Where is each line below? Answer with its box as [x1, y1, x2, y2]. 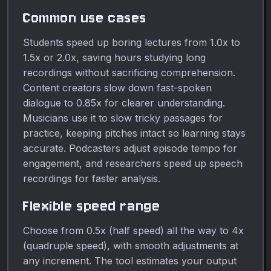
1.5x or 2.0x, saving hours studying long [23, 51, 206, 64]
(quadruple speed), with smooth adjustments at [23, 239, 238, 252]
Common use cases [23, 8, 147, 27]
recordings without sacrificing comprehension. [23, 66, 235, 79]
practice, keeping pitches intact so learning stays [23, 126, 246, 139]
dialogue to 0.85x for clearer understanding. [23, 96, 225, 109]
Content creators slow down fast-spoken [23, 81, 212, 94]
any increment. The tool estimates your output [23, 254, 237, 267]
